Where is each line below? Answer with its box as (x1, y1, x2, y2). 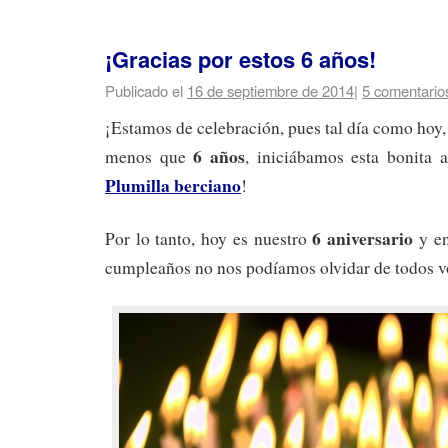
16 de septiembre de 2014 (187, 80, 354, 102)
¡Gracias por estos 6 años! (105, 43, 376, 76)
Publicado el (105, 80, 183, 102)
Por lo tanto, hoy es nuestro (105, 227, 313, 251)
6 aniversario (312, 225, 414, 252)
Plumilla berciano (105, 172, 241, 199)
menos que (105, 145, 194, 169)
